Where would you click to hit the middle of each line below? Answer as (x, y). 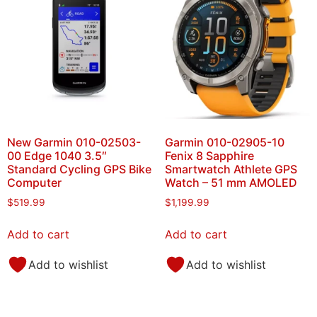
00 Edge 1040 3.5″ (57, 155)
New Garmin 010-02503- (74, 142)
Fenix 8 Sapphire (209, 155)
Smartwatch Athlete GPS (231, 169)
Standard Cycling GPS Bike (79, 169)
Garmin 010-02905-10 (224, 142)
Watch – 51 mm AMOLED (231, 182)
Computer (34, 182)
